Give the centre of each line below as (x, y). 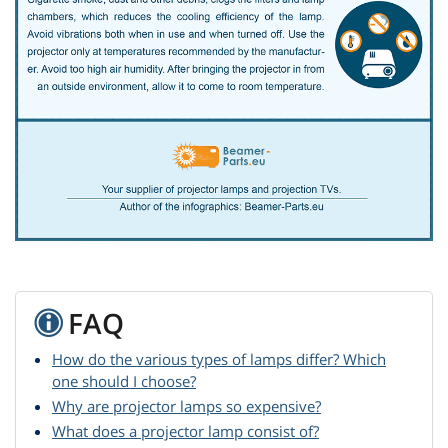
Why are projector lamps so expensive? (186, 406)
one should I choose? (124, 381)
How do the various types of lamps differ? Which (219, 359)
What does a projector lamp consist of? (185, 431)
